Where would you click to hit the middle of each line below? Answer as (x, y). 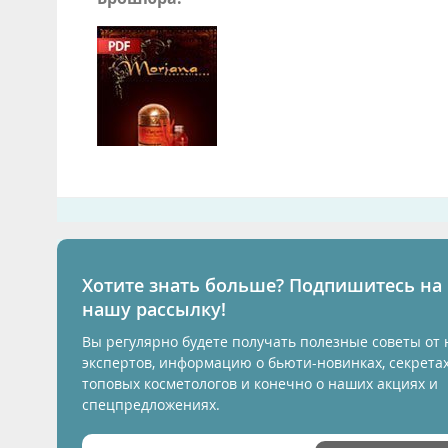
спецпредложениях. (151, 405)
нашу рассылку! (154, 309)
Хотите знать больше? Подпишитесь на (262, 285)
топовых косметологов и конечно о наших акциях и (260, 384)
